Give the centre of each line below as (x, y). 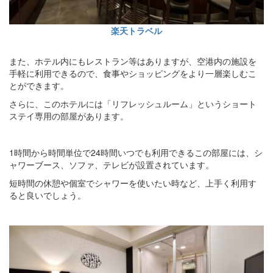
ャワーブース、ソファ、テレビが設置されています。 (112, 164)
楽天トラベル (136, 30)
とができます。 (39, 85)
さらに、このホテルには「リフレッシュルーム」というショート (133, 103)
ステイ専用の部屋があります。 (69, 115)
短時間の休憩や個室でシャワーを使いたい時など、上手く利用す (133, 183)
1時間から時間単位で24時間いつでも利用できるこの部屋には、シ (136, 152)
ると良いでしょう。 (48, 195)
